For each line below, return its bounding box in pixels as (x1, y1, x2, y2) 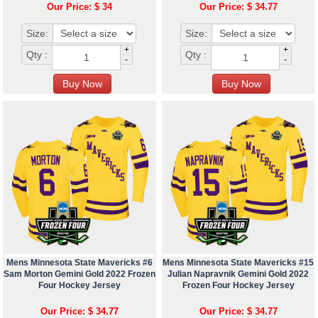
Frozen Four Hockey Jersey (182, 280, 295, 291)
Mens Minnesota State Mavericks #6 (6, 258, 153, 268)
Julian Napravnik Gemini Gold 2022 (168, 269, 309, 280)
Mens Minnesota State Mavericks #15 (163, 258, 314, 268)
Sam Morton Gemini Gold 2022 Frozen (3, 269, 155, 280)
